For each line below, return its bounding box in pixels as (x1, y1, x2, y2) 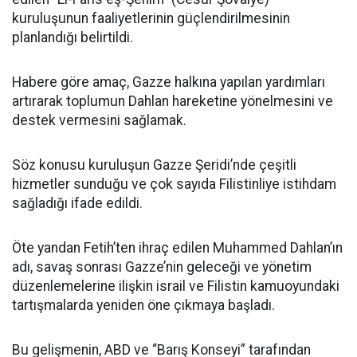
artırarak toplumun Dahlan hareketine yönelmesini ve (12, 93, 333, 109)
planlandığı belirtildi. (12, 29, 133, 45)
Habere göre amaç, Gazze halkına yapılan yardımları (12, 74, 325, 90)
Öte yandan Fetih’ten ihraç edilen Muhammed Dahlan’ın (12, 240, 343, 256)
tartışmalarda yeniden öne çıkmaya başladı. (12, 297, 275, 313)
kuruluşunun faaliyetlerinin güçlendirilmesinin (12, 10, 290, 26)
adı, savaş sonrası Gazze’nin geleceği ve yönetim (12, 259, 312, 275)
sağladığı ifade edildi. (12, 195, 143, 211)
